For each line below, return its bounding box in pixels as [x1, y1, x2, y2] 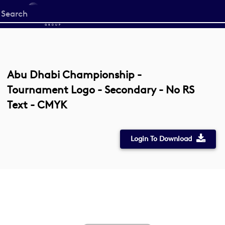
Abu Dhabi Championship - [7, 68, 142, 81]
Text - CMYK [7, 98, 67, 111]
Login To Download [130, 135, 192, 143]
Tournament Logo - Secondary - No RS [7, 83, 194, 96]
